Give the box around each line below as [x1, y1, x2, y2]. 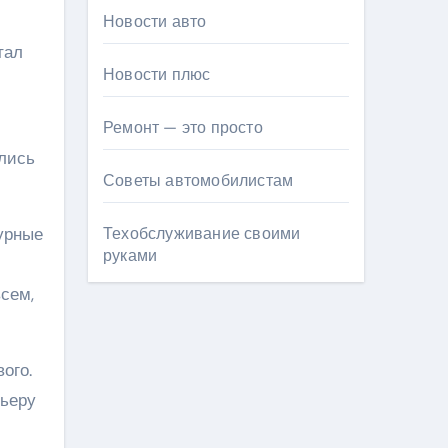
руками [103, 245, 158, 266]
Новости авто [103, 11, 207, 32]
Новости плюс [103, 64, 211, 85]
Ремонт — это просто [103, 117, 263, 138]
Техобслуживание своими [103, 223, 301, 244]
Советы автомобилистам [103, 170, 294, 191]
